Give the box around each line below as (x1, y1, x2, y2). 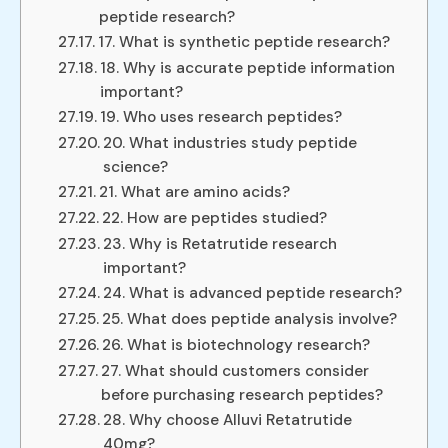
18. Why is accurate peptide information (100, 58, 396, 79)
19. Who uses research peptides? (100, 107, 343, 128)
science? (103, 157, 169, 178)
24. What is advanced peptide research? (103, 283, 403, 304)
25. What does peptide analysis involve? (102, 309, 398, 330)
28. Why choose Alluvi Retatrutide (103, 410, 353, 431)
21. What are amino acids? (99, 182, 291, 203)
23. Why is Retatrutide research (103, 234, 338, 255)
